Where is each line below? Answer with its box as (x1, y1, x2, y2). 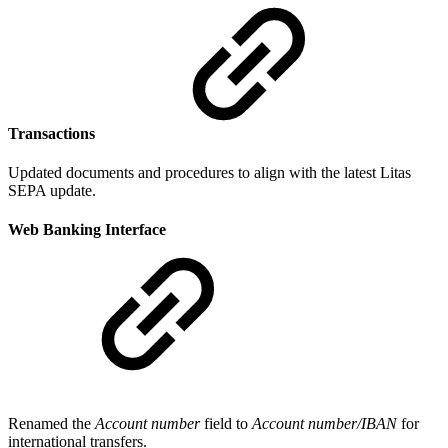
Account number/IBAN (252, 414, 397, 432)
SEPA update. (8, 182, 96, 200)
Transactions (8, 124, 99, 142)
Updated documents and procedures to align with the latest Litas (8, 164, 411, 182)
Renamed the (8, 414, 95, 432)
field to (200, 414, 252, 432)
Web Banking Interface (8, 221, 166, 239)
